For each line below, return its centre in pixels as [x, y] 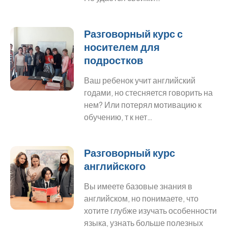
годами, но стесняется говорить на [149, 92]
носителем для [122, 47]
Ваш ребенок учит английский [140, 80]
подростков [114, 60]
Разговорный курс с [134, 33]
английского [115, 166]
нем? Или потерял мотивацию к [143, 105]
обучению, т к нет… [119, 117]
